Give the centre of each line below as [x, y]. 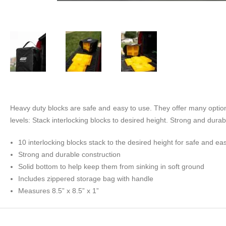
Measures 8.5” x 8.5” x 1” [59, 191]
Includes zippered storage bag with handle [86, 179]
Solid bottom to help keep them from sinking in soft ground [111, 167]
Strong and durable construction [69, 155]
